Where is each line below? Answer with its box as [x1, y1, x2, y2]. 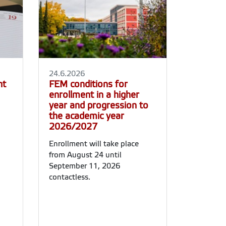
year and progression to [49, 100, 148, 111]
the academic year [49, 111, 124, 122]
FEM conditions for [49, 79, 128, 90]
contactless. [49, 173, 90, 182]
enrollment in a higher [49, 90, 139, 100]
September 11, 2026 [49, 162, 120, 171]
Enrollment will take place [49, 140, 139, 148]
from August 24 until [49, 151, 122, 159]
